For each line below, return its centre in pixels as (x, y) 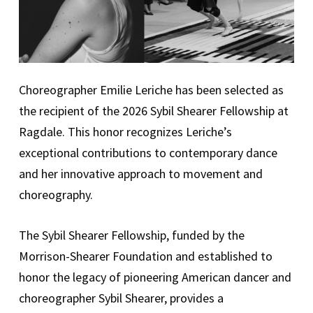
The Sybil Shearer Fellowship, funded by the (131, 235)
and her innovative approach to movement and (140, 174)
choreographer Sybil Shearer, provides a (121, 298)
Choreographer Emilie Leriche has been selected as (151, 90)
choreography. (56, 195)
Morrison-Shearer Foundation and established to (145, 256)
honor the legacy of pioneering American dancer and (155, 277)
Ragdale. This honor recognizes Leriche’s (125, 132)
